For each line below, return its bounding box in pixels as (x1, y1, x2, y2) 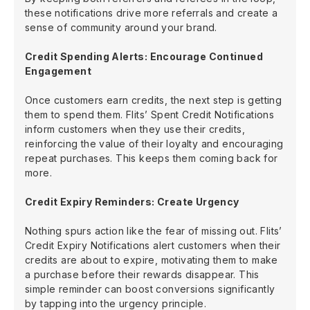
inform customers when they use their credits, (25, 122, 245, 135)
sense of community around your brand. (25, 21, 217, 33)
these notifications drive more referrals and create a (25, 6, 278, 19)
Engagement (25, 64, 92, 77)
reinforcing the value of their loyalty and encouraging (25, 137, 284, 149)
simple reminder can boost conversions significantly (25, 282, 275, 295)
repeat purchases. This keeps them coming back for (25, 152, 278, 164)
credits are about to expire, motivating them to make (25, 253, 278, 266)
